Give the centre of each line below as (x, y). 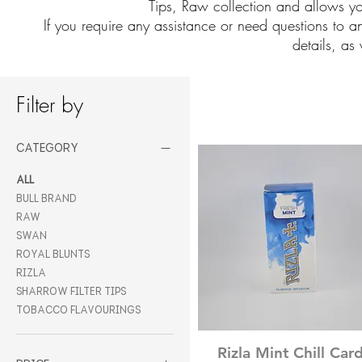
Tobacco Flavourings (78, 308)
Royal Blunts (53, 253)
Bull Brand (46, 197)
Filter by (50, 105)
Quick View (290, 351)
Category (47, 146)
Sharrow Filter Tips (71, 290)
